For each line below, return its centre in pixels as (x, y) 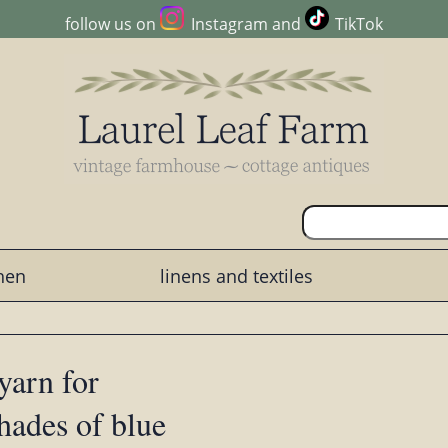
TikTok (358, 24)
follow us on (113, 24)
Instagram (229, 24)
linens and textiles (236, 275)
